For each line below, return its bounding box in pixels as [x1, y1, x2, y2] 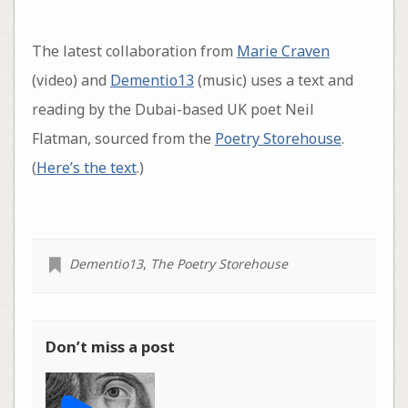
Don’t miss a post [45, 335, 175, 357]
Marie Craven [236, 40, 330, 61]
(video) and [31, 69, 110, 90]
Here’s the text [36, 157, 137, 178]
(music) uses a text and [193, 69, 353, 90]
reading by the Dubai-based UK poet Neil [31, 98, 314, 119]
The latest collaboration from [31, 40, 237, 61]
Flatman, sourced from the [31, 127, 215, 148]
